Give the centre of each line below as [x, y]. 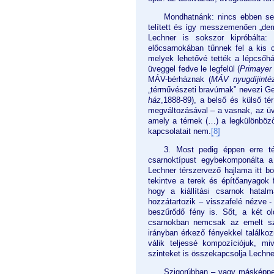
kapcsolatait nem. [180, 131]
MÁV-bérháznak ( [180, 80]
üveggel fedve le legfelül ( [194, 69]
